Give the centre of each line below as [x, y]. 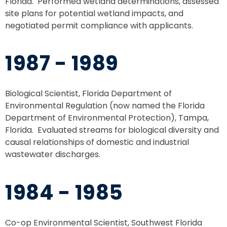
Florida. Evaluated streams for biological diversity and [112, 130]
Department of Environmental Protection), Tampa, [107, 118]
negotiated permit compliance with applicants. [99, 26]
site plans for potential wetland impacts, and [94, 13]
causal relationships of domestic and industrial [97, 142]
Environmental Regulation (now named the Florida [105, 106]
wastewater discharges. [53, 155]
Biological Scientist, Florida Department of [88, 94]
